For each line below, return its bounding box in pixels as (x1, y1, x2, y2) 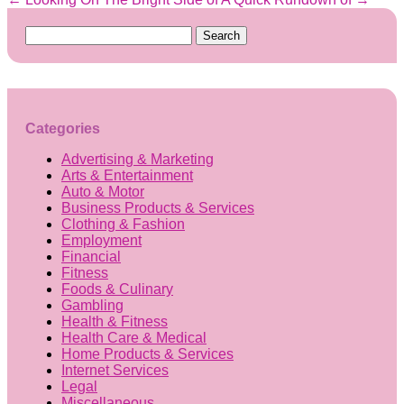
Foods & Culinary (61, 280, 173, 297)
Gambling (61, 297, 124, 313)
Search (24, 25, 70, 41)
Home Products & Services (61, 345, 234, 362)
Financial (61, 248, 121, 264)
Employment (61, 232, 142, 248)
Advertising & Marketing (61, 151, 214, 167)
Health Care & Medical (61, 329, 207, 345)
